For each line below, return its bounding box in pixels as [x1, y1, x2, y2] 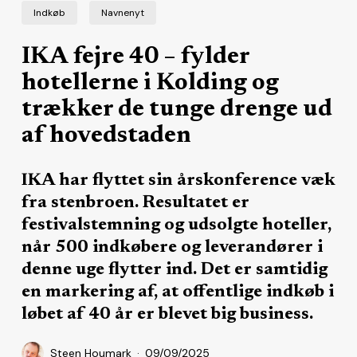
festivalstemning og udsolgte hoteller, [21, 216, 331, 234]
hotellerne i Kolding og [21, 71, 279, 96]
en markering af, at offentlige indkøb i [21, 283, 334, 301]
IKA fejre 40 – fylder [21, 45, 249, 69]
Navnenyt [100, 6, 144, 19]
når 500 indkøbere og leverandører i [21, 238, 323, 257]
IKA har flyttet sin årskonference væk [21, 171, 335, 190]
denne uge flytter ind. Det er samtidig [21, 261, 328, 279]
